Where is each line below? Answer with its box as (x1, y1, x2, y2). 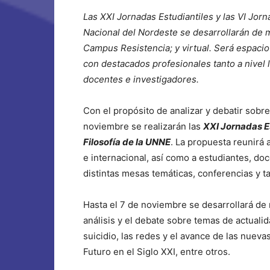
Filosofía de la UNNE (83, 136, 171, 148)
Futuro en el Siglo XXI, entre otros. (83, 246, 230, 257)
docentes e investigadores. (83, 74, 199, 85)
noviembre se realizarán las (83, 121, 203, 132)
